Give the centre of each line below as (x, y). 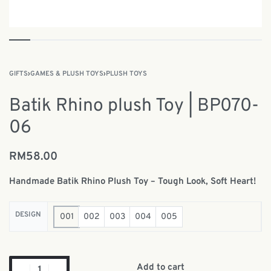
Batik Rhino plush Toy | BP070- (134, 106)
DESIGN (28, 214)
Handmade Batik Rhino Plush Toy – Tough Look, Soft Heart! (132, 182)
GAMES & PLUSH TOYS (67, 74)
